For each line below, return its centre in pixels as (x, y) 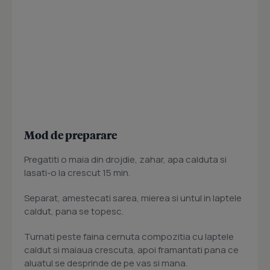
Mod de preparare (71, 135)
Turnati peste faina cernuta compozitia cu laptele (129, 237)
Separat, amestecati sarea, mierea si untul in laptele (133, 198)
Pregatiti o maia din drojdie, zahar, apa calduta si (125, 160)
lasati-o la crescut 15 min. (77, 173)
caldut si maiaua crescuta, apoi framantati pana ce (131, 250)
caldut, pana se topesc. (74, 212)
